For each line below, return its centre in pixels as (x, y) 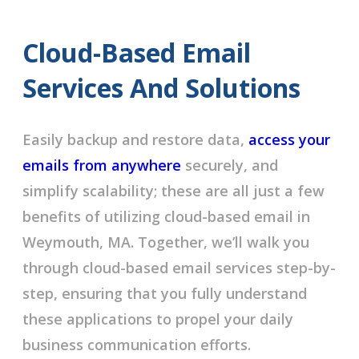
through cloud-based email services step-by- (179, 268)
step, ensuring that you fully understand (164, 294)
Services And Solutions (161, 87)
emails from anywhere (101, 165)
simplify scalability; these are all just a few (173, 191)
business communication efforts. (136, 345)
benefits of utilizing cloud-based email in (166, 217)
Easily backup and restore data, (135, 140)
